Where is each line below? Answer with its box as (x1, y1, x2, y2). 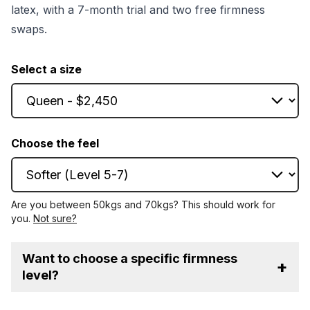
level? (22, 268, 59, 283)
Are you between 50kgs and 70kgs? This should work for (11, 199, 275, 211)
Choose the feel (11, 136, 99, 151)
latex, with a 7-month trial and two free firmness (11, 3, 265, 17)
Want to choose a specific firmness (22, 251, 237, 266)
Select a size (11, 62, 82, 77)
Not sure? (33, 212, 77, 225)
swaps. (11, 22, 47, 37)
